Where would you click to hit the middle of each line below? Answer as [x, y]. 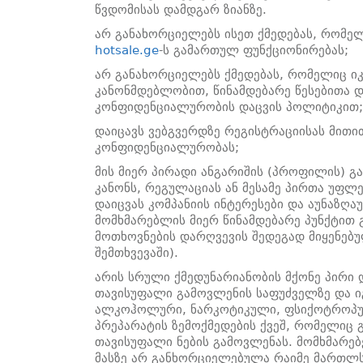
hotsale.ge [126, 51]
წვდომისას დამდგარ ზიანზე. [180, 10]
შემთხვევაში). [136, 253]
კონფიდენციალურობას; [167, 148]
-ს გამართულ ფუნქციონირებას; [253, 51]
